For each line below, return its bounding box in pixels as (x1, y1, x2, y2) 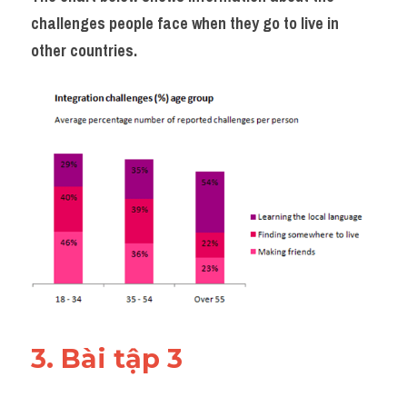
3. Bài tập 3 (31, 342, 190, 374)
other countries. (31, 39, 137, 62)
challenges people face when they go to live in (31, 12, 339, 35)
